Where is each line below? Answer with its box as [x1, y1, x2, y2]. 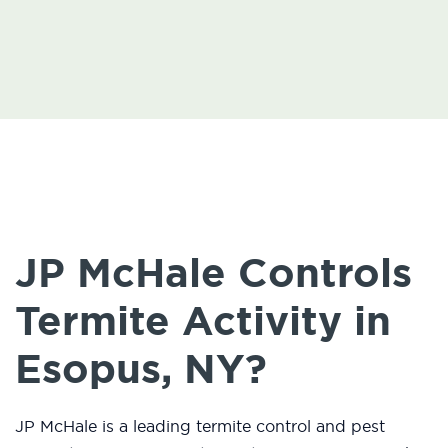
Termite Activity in [15, 294, 391, 349]
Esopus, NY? [15, 342, 267, 397]
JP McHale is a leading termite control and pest [15, 416, 385, 437]
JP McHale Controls [15, 246, 412, 301]
